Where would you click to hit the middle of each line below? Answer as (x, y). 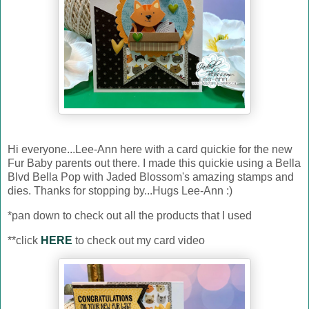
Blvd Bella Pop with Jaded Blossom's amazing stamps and (151, 177)
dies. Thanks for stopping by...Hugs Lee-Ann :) (120, 190)
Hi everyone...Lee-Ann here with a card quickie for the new (150, 149)
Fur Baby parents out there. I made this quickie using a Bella (154, 163)
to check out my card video (140, 240)
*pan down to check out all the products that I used (130, 215)
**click (24, 240)
